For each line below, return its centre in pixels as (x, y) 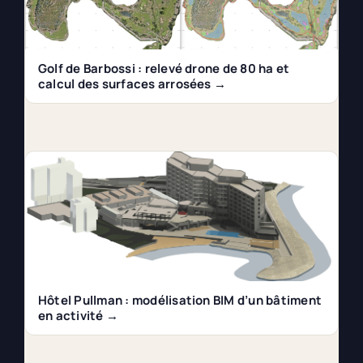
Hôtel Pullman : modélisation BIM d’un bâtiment (180, 301)
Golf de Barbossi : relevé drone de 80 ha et (164, 69)
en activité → (78, 316)
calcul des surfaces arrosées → (132, 84)
